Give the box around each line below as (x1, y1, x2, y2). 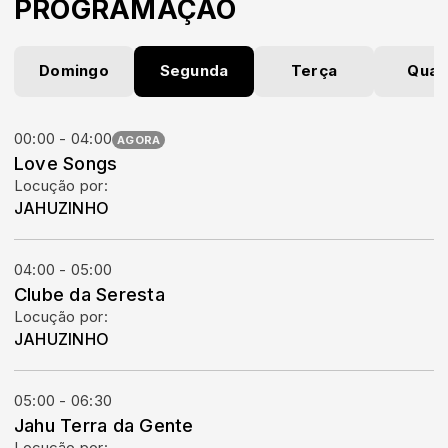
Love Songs (14, 152, 118, 174)
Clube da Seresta (14, 283, 165, 305)
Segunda (159, 62, 229, 80)
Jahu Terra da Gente (14, 414, 194, 436)
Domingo (39, 62, 109, 80)
